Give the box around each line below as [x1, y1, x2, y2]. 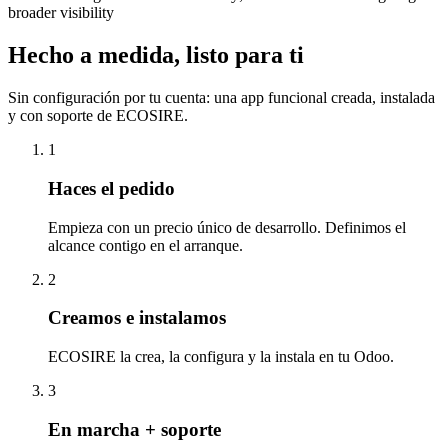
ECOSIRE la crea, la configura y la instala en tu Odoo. [48, 348, 394, 366]
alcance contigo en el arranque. [48, 236, 243, 254]
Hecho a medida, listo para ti [8, 42, 304, 69]
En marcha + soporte [48, 418, 221, 440]
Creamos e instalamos [48, 307, 226, 329]
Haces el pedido [48, 177, 175, 199]
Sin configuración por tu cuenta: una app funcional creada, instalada [8, 89, 435, 107]
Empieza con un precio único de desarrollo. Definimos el [48, 218, 406, 236]
